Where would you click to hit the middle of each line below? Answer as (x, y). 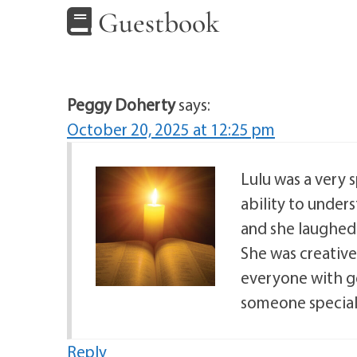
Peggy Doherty (121, 104)
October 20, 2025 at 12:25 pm (171, 129)
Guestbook (156, 23)
